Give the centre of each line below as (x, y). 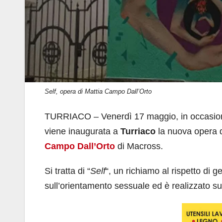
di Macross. (139, 146)
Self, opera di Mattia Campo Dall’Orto (98, 91)
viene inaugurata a (83, 131)
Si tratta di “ (67, 171)
